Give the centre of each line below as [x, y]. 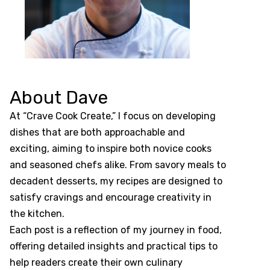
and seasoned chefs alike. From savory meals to [118, 165]
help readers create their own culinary [96, 263]
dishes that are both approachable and [97, 133]
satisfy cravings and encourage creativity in [111, 198]
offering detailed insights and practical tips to [114, 246]
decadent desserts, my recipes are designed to [116, 181]
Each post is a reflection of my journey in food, [116, 230]
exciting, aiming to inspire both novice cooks [111, 149]
